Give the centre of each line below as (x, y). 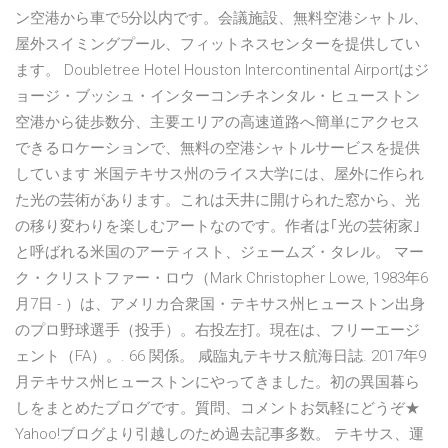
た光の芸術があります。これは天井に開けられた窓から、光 (217, 200)
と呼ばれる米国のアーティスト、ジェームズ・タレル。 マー (219, 252)
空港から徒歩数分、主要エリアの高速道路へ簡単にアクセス (217, 122)
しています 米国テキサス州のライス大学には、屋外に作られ (219, 174)
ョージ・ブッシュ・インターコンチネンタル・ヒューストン (217, 96)
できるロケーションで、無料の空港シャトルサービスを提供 (217, 148)
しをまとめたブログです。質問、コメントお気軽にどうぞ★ (217, 408)
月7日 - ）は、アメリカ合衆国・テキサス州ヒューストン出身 (220, 304)
